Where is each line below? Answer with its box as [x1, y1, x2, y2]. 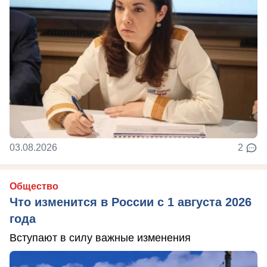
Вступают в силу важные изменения [10, 232, 191, 244]
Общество [10, 181, 58, 192]
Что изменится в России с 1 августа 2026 [10, 195, 252, 209]
